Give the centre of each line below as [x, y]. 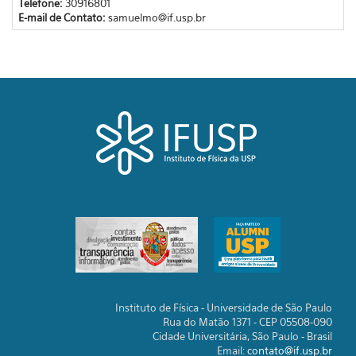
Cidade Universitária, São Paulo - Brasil [242, 336]
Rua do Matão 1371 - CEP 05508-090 [248, 322]
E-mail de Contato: [63, 17]
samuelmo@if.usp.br [157, 17]
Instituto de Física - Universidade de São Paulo [224, 308]
